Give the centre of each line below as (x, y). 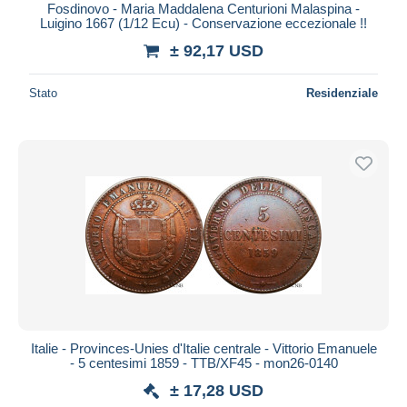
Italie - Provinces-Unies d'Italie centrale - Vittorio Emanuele (203, 348)
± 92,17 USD (217, 50)
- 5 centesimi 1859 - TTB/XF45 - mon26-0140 (203, 362)
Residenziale (342, 93)
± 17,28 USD (217, 390)
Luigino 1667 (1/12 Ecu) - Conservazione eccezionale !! (203, 23)
